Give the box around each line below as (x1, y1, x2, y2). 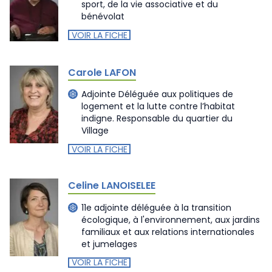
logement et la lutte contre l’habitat (81, 100, 235, 112)
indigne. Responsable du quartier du (81, 112, 233, 124)
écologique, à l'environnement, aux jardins (81, 213, 260, 226)
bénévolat (81, 10, 124, 22)
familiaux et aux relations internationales (81, 225, 254, 238)
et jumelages (81, 237, 137, 250)
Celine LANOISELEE (68, 178, 155, 192)
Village (81, 124, 109, 137)
